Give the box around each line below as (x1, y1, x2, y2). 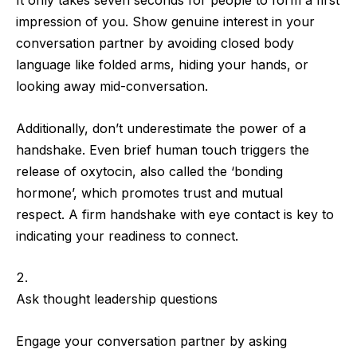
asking (249, 332, 287, 349)
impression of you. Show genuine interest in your (16, 14, 315, 30)
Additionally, (16, 120, 92, 136)
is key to (280, 206, 334, 222)
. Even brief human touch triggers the (82, 141, 309, 158)
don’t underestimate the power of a (92, 120, 306, 136)
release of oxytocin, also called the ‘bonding (16, 163, 283, 179)
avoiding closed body (167, 35, 294, 52)
